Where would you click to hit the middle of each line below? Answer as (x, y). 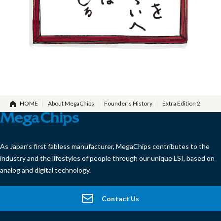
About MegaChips (71, 103)
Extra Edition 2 (181, 103)
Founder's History (128, 103)
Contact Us (121, 198)
